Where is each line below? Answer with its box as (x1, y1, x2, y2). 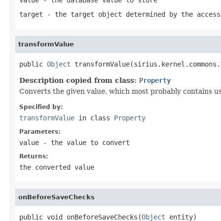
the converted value (19, 163, 94, 171)
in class (74, 113, 114, 122)
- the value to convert (39, 138, 130, 147)
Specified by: (19, 103, 63, 110)
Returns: (19, 152, 48, 160)
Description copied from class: (19, 76, 139, 84)
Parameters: (19, 128, 61, 135)
